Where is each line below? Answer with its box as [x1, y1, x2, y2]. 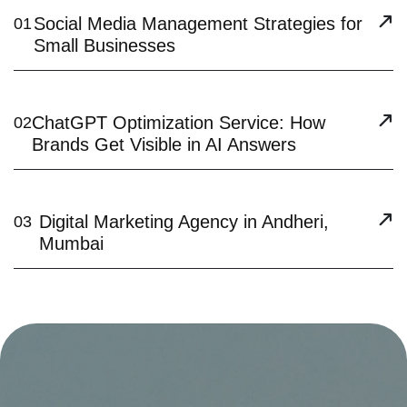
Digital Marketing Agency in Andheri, [39, 212, 330, 232]
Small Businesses [33, 35, 175, 55]
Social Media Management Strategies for [33, 14, 362, 34]
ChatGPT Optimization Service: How [32, 113, 325, 133]
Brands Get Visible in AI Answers [32, 134, 296, 154]
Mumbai [39, 233, 104, 253]
